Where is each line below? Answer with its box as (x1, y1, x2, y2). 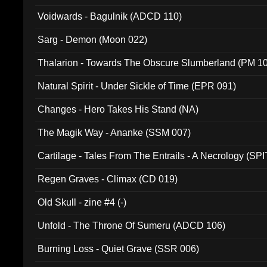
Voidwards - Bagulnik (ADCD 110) (38, 11, 182, 21)
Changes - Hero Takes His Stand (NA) (38, 104, 199, 114)
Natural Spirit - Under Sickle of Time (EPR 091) (38, 81, 237, 91)
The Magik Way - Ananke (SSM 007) (38, 128, 191, 138)
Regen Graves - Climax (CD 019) (38, 174, 178, 184)
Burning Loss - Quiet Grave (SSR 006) (38, 244, 200, 254)
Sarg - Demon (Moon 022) (38, 35, 148, 45)
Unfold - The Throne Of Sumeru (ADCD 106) (38, 221, 226, 231)
